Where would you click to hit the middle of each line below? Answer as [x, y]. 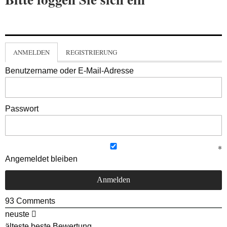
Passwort [22, 108]
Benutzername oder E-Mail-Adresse [69, 70]
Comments [35, 201]
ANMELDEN [31, 52]
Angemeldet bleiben [41, 159]
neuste [17, 214]
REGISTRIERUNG [91, 52]
